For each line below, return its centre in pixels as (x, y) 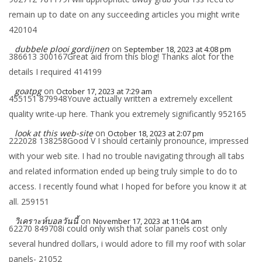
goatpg (28, 91)
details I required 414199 (55, 72)
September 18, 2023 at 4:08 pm (177, 49)
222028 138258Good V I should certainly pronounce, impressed (129, 141)
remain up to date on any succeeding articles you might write (124, 14)
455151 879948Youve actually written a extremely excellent (121, 99)
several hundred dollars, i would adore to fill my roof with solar (127, 244)
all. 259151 (29, 201)
